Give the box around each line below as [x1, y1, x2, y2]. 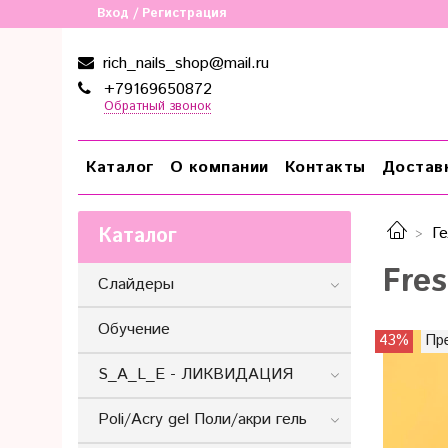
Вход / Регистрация [97, 4, 227, 23]
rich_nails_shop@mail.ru [98, 52, 269, 75]
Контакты [284, 155, 366, 179]
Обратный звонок [103, 97, 211, 116]
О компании [169, 155, 269, 179]
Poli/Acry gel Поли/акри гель [98, 408, 307, 432]
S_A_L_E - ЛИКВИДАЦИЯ [98, 363, 293, 387]
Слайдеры [98, 272, 174, 296]
